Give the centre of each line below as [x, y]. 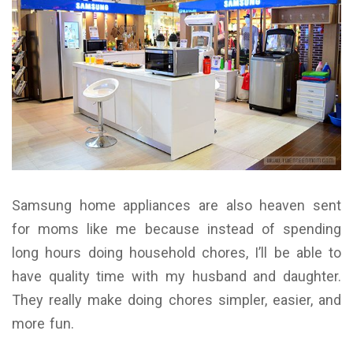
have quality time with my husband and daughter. [176, 277]
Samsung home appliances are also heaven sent [176, 206]
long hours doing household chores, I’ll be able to [176, 253]
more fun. [43, 324]
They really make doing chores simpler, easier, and [176, 300]
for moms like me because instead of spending [176, 229]
